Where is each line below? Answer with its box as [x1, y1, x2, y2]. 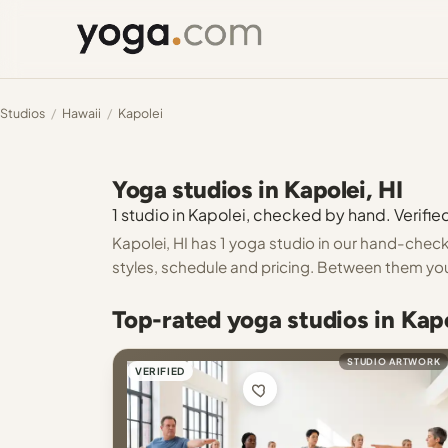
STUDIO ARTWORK [347, 356, 441, 367]
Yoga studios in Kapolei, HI [112, 175, 403, 204]
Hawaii [62, 105, 101, 121]
